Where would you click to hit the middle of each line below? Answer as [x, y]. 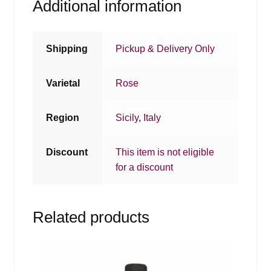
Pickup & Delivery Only [165, 48]
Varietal [63, 83]
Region [63, 117]
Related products [91, 217]
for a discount [145, 167]
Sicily [127, 117]
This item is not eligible [165, 152]
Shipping [67, 48]
